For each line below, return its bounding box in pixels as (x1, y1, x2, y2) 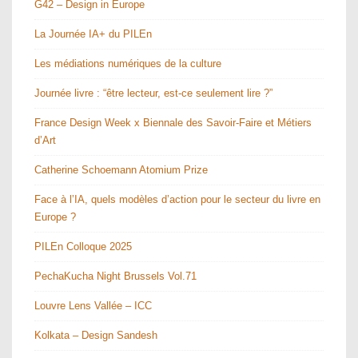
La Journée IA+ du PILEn (34, 27, 152, 40)
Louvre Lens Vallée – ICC (34, 299, 152, 312)
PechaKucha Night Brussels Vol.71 (34, 269, 197, 282)
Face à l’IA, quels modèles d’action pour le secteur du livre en (34, 193, 320, 205)
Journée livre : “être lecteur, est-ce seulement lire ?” (34, 86, 272, 99)
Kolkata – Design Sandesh (34, 328, 157, 341)
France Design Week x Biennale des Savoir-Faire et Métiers (34, 116, 312, 129)
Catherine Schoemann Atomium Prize (34, 163, 209, 176)
